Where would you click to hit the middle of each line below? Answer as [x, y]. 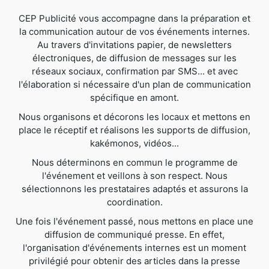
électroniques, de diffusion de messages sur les [134, 58]
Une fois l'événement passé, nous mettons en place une [134, 221]
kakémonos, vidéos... [134, 143]
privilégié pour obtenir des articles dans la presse [134, 261]
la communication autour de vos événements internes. [134, 31]
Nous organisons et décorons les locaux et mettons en [134, 116]
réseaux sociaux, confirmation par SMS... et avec [134, 71]
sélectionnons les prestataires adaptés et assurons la [134, 189]
